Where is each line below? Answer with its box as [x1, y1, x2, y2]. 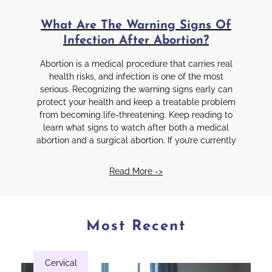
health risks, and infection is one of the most [49, 72, 223, 82]
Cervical [44, 258, 77, 268]
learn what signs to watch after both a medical [43, 123, 229, 133]
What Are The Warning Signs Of [41, 19, 231, 32]
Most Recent [86, 219, 186, 234]
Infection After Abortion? [63, 35, 209, 47]
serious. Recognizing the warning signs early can [39, 84, 233, 95]
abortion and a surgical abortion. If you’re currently [36, 135, 236, 146]
